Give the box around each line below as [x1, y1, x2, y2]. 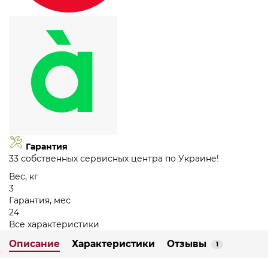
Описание [9, 238, 60, 250]
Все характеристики [9, 219, 99, 230]
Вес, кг [9, 171, 38, 182]
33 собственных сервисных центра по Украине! [9, 153, 219, 165]
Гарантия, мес [9, 195, 71, 206]
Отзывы [167, 238, 206, 250]
